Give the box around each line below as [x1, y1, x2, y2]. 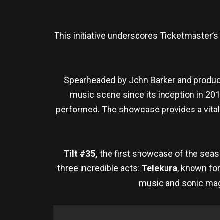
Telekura [141, 163, 177, 173]
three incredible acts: [57, 163, 141, 173]
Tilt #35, [63, 148, 100, 159]
